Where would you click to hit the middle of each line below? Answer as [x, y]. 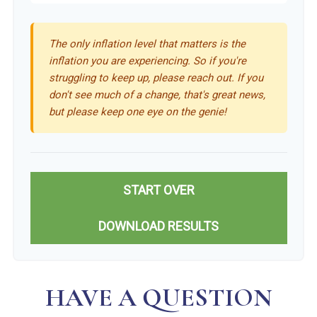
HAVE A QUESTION [158, 298]
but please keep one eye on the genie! [138, 111]
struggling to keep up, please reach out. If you [156, 77]
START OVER [158, 190]
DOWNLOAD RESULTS [158, 226]
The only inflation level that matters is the [147, 44]
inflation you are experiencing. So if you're [148, 60]
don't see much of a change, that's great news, [157, 94]
